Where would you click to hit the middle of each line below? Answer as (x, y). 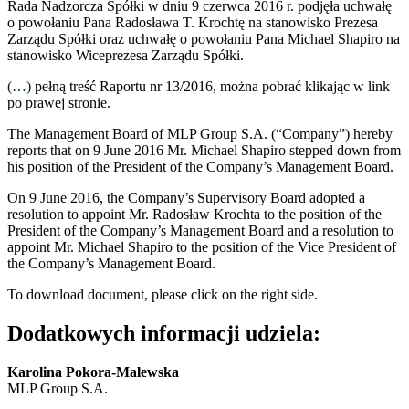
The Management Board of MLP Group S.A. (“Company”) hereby (200, 134)
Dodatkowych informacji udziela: (164, 334)
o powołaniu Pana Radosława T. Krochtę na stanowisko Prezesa (193, 23)
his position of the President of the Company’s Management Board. (200, 167)
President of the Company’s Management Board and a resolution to (200, 231)
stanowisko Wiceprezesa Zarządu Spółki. (126, 56)
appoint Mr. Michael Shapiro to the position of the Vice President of (202, 247)
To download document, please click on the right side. (163, 295)
